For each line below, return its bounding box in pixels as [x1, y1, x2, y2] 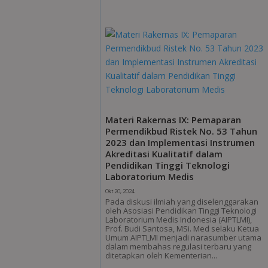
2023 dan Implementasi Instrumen [105, 136, 255, 148]
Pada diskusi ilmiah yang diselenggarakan [105, 196, 259, 207]
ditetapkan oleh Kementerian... [105, 249, 218, 261]
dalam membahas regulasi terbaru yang [105, 240, 252, 252]
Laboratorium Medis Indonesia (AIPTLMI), [105, 214, 252, 225]
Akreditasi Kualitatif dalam [105, 147, 223, 160]
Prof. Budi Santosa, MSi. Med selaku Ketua [105, 223, 260, 234]
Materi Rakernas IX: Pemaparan [105, 113, 242, 126]
